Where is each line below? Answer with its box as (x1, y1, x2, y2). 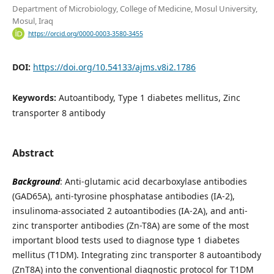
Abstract (12, 146, 54, 160)
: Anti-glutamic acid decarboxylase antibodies (59, 176, 247, 188)
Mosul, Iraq (12, 15, 53, 27)
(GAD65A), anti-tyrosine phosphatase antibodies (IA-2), (12, 190, 235, 202)
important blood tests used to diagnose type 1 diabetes (12, 234, 240, 246)
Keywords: (12, 92, 59, 104)
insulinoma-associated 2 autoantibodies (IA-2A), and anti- (12, 205, 248, 217)
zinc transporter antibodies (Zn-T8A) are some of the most (12, 220, 249, 232)
